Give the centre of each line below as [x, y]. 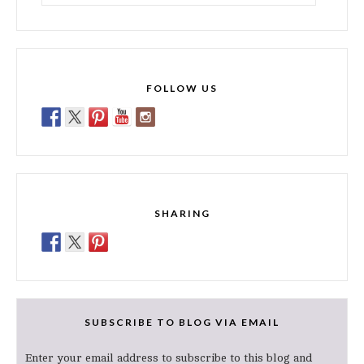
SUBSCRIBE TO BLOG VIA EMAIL [182, 322]
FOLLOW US [182, 88]
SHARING [182, 213]
